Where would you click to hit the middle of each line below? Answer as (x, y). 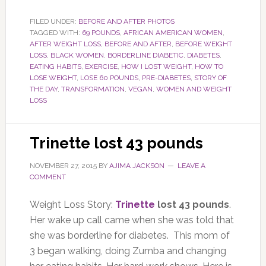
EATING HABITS (55, 66)
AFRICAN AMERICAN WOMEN (173, 32)
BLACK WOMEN (77, 55)
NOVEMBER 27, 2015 (63, 165)
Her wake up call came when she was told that (132, 220)
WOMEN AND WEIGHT (194, 89)
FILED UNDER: (54, 21)
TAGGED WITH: (56, 32)
